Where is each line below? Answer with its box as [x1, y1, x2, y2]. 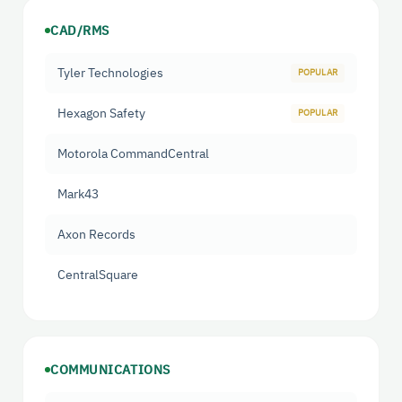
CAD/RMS [50, 22, 109, 39]
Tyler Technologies [57, 65, 163, 82]
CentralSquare [57, 267, 138, 284]
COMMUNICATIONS [50, 362, 170, 379]
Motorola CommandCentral [57, 145, 209, 162]
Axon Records [57, 226, 135, 243]
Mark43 [57, 186, 99, 203]
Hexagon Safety [57, 105, 145, 122]
